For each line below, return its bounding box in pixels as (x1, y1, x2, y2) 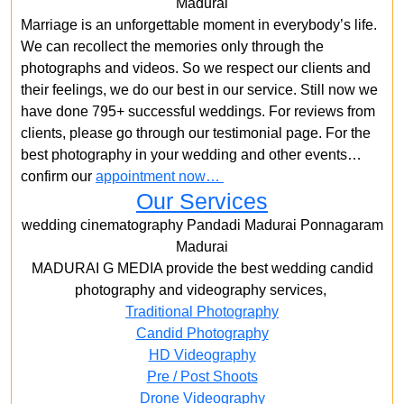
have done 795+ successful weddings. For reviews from (21, 104, 375, 119)
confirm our (21, 169, 96, 184)
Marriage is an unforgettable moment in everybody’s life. (21, 17, 377, 32)
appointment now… (96, 169, 224, 184)
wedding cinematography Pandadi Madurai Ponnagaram (21, 217, 383, 233)
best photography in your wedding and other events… (21, 147, 362, 162)
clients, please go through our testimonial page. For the (21, 125, 371, 141)
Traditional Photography (125, 304, 279, 319)
